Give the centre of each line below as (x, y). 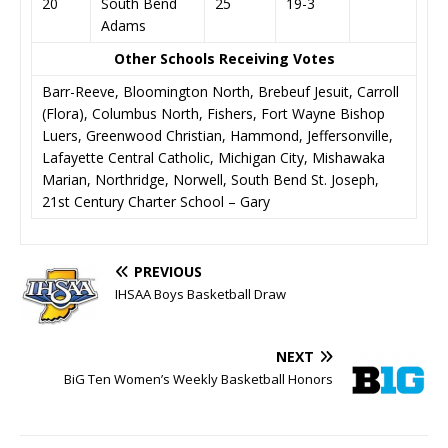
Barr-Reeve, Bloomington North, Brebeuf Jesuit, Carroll (220, 91)
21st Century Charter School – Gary (156, 201)
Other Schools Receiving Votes (224, 58)
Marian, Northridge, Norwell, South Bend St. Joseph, (210, 179)
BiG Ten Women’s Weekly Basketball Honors (198, 379)
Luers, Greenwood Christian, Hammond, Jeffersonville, (217, 135)
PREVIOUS (168, 271)
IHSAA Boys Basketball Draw (200, 294)
